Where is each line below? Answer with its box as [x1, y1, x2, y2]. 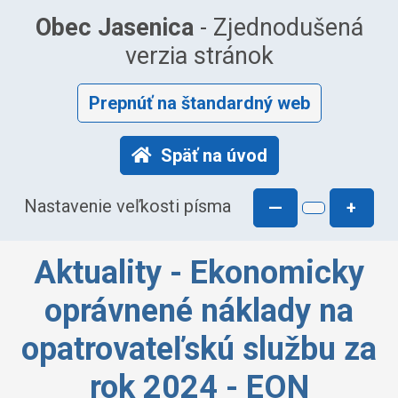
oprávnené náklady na [44, 292, 354, 330]
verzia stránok [124, 42, 274, 70]
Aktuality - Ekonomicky [34, 254, 364, 291]
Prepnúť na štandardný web [88, 92, 310, 114]
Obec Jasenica [35, 13, 194, 42]
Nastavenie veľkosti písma [24, 195, 232, 218]
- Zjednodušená [193, 13, 363, 42]
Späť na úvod [160, 145, 267, 166]
